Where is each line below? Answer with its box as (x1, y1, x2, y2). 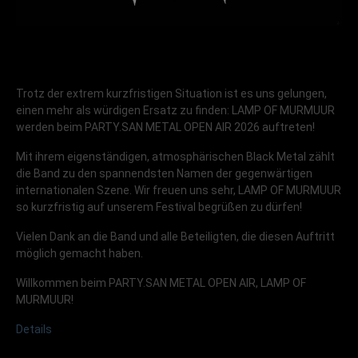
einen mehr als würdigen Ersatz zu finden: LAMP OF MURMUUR (16, 104, 335, 117)
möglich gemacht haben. (16, 247, 143, 261)
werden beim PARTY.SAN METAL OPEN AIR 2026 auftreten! (16, 121, 315, 134)
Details (16, 323, 52, 336)
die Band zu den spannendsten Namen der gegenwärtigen (16, 167, 312, 181)
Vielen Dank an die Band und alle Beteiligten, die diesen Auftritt (16, 230, 335, 244)
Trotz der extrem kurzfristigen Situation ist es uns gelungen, (16, 87, 327, 101)
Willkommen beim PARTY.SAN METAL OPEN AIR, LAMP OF (16, 276, 306, 290)
